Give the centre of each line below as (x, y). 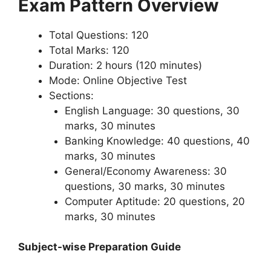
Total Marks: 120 (89, 50)
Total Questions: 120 (99, 35)
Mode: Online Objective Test (118, 80)
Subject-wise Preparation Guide (100, 247)
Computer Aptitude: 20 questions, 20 (155, 201)
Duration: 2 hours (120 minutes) (126, 65)
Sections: (71, 95)
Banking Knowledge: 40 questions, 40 (157, 141)
